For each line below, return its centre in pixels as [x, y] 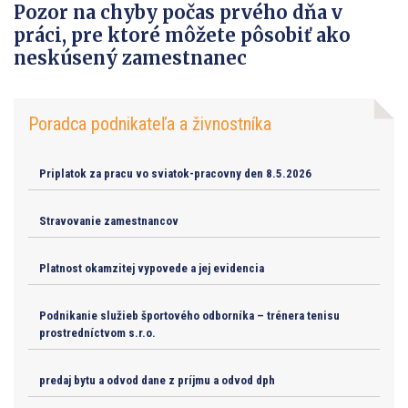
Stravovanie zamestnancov [109, 220]
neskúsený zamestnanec [130, 57]
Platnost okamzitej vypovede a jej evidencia [152, 268]
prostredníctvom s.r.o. [97, 332]
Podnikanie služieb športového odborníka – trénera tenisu [189, 315]
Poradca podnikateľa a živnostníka [150, 123]
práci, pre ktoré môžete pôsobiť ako [182, 35]
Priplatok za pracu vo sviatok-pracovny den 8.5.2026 [175, 173]
